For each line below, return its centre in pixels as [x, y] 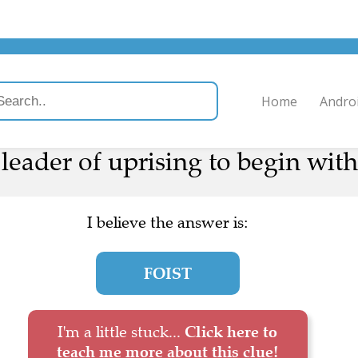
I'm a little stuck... [121, 322]
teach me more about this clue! [167, 341]
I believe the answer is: [167, 212]
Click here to [231, 321]
